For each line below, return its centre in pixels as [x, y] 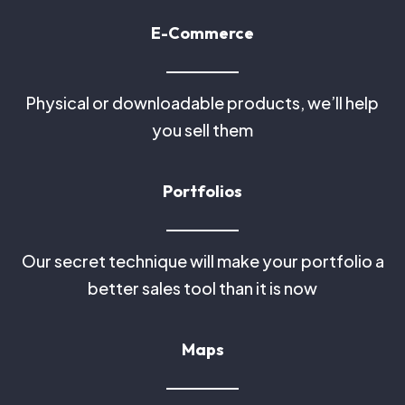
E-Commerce [202, 33]
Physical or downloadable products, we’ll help [202, 103]
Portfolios [202, 191]
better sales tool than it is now [202, 288]
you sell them [202, 130]
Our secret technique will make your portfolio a [202, 261]
